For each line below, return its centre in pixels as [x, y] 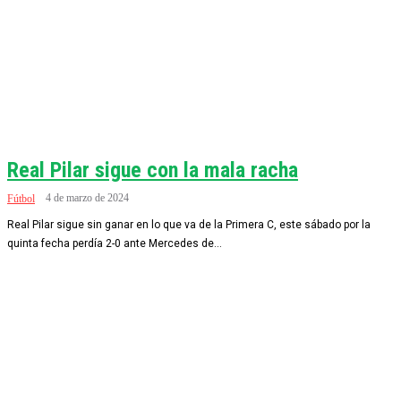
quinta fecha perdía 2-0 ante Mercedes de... [115, 243]
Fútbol [21, 199]
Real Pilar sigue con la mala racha [153, 170]
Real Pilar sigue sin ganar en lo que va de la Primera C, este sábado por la [189, 225]
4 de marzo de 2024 [87, 198]
